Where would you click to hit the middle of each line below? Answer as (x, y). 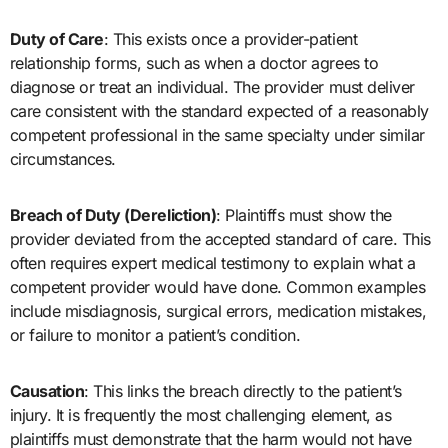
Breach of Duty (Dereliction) (113, 215)
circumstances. (62, 159)
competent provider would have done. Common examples (217, 287)
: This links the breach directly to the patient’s (243, 391)
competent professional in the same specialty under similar (217, 135)
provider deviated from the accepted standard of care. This (220, 239)
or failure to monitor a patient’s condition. (155, 335)
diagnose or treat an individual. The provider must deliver (212, 87)
